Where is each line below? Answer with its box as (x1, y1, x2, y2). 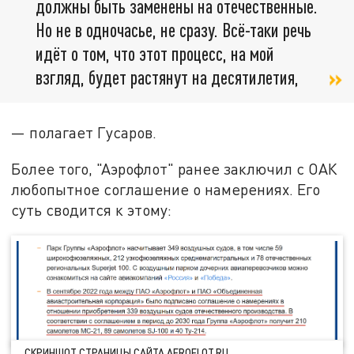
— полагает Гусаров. (11, 122, 157, 141)
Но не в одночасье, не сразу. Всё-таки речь (36, 17, 311, 41)
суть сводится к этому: (11, 200, 172, 219)
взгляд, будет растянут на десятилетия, (36, 65, 299, 88)
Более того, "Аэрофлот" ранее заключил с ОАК (11, 159, 338, 178)
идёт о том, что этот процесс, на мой (36, 41, 274, 65)
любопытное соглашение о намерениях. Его (11, 179, 321, 198)
